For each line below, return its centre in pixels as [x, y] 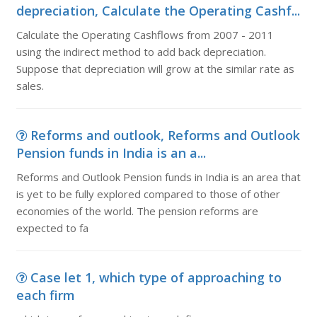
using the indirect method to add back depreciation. [141, 52]
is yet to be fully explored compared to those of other [148, 194]
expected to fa [52, 228]
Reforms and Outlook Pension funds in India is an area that [158, 177]
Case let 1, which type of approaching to [156, 277]
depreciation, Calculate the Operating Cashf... [158, 11]
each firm [45, 295]
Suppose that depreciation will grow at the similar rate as [155, 69]
